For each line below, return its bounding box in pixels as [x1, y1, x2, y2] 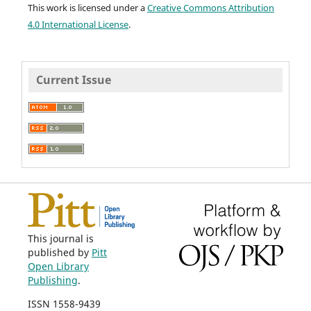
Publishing [27, 273, 78, 287]
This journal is [27, 231, 94, 245]
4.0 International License [27, 17, 128, 31]
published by [27, 245, 92, 259]
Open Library [27, 259, 89, 273]
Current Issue [35, 72, 111, 88]
